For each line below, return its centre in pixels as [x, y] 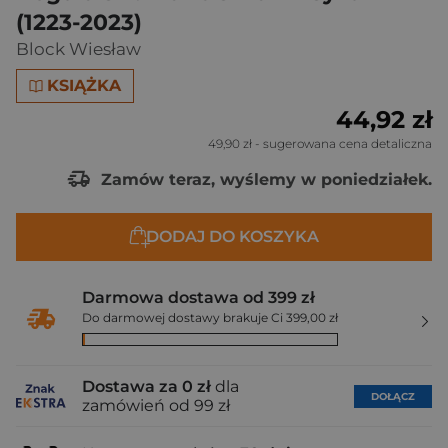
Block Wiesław [78, 49]
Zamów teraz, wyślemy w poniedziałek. [264, 179]
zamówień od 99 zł [156, 405]
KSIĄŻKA [84, 85]
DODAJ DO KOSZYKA [232, 236]
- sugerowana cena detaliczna [342, 143]
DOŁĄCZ [393, 396]
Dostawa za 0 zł [146, 386]
